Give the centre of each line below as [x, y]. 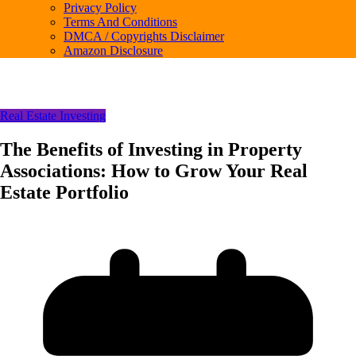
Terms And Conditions [120, 22]
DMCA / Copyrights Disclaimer [144, 36]
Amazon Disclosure [113, 50]
